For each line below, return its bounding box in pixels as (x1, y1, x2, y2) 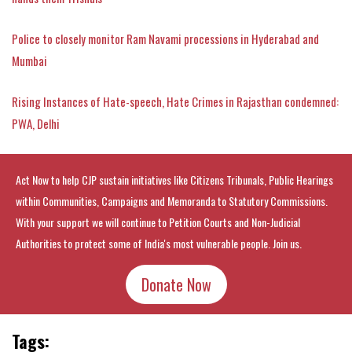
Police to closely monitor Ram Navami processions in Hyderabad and (12, 29, 319, 47)
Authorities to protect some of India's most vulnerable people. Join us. (16, 234, 302, 251)
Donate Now (141, 272, 211, 296)
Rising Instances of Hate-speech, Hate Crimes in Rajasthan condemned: (12, 92, 339, 110)
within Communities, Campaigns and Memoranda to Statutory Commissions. (16, 192, 328, 209)
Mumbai (12, 51, 47, 69)
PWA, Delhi (12, 114, 60, 132)
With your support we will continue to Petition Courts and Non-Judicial (16, 213, 300, 230)
